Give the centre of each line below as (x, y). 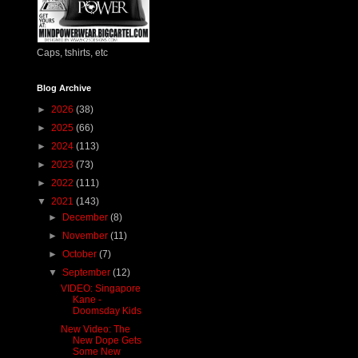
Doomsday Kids (107, 310)
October (81, 254)
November (87, 235)
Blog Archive (64, 88)
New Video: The (95, 329)
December (87, 217)
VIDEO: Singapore (100, 288)
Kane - (87, 299)
